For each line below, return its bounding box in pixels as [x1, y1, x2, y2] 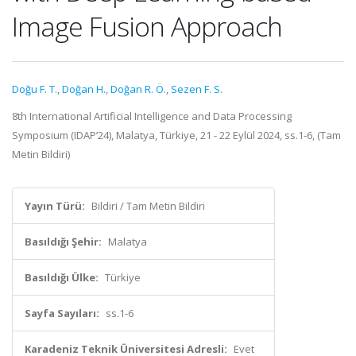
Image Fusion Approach [12, 8, 282, 44]
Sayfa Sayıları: [25, 306, 99, 320]
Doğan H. [62, 82, 106, 96]
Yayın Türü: [25, 199, 85, 213]
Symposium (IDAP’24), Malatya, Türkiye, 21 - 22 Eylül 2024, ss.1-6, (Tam [12, 128, 341, 142]
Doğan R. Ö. [110, 82, 166, 96]
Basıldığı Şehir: [25, 234, 102, 249]
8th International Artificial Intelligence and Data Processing [12, 109, 292, 123]
